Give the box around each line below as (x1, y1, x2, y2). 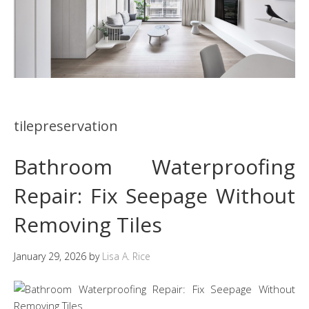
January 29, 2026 (14, 249, 86, 263)
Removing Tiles (14, 210, 162, 239)
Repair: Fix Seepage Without (14, 181, 295, 210)
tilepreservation (14, 116, 118, 135)
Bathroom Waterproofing (14, 152, 295, 181)
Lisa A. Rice (102, 249, 150, 263)
